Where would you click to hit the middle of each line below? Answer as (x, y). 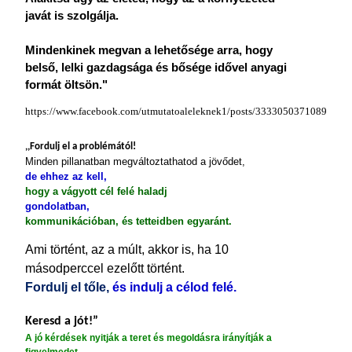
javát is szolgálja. (72, 16)
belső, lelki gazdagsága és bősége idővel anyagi (156, 68)
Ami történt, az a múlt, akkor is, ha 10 (127, 249)
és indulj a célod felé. (174, 287)
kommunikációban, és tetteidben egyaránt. (128, 221)
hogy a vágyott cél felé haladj (96, 191)
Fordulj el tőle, (69, 287)
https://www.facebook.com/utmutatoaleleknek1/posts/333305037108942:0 (186, 111)
